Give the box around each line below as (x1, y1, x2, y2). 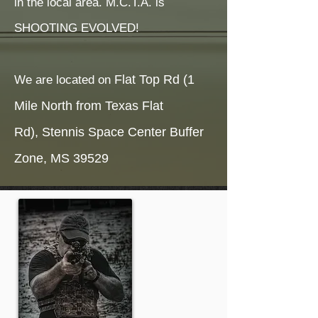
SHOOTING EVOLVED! (14, 21, 143, 35)
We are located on (14, 72, 114, 87)
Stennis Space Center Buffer (42, 124, 204, 139)
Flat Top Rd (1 (114, 72, 194, 87)
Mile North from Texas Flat (14, 98, 163, 113)
